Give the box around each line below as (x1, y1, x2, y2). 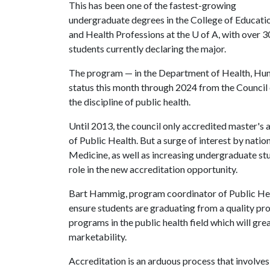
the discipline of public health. (69, 96, 192, 107)
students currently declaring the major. (69, 43, 226, 54)
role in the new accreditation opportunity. (69, 163, 237, 175)
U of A (192, 28, 218, 40)
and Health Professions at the (69, 28, 192, 40)
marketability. (69, 231, 127, 242)
